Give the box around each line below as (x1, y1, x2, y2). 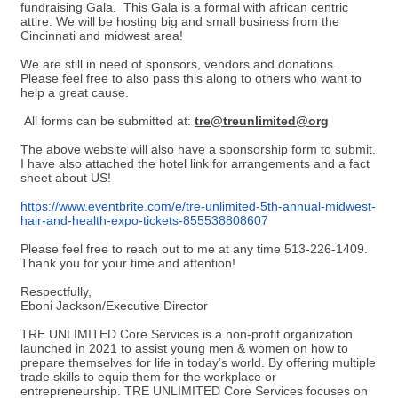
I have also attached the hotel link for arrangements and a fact (20, 156, 370, 171)
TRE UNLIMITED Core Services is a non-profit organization (20, 327, 353, 341)
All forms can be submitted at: (20, 114, 195, 128)
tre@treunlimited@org (195, 114, 329, 128)
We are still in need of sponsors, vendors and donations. (20, 57, 337, 71)
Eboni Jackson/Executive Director (20, 298, 208, 313)
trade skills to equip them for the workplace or (20, 370, 276, 384)
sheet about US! (20, 171, 111, 185)
